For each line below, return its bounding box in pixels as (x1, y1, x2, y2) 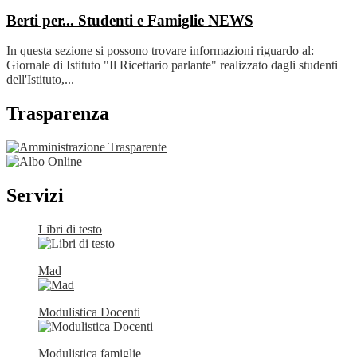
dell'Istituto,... (6, 73, 74, 87)
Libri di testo (38, 222, 102, 236)
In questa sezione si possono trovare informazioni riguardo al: (6, 44, 314, 58)
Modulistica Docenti (38, 304, 140, 319)
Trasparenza (6, 103, 109, 124)
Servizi (6, 185, 64, 206)
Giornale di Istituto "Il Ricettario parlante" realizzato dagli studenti (6, 58, 338, 73)
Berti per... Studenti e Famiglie (6, 11, 208, 29)
